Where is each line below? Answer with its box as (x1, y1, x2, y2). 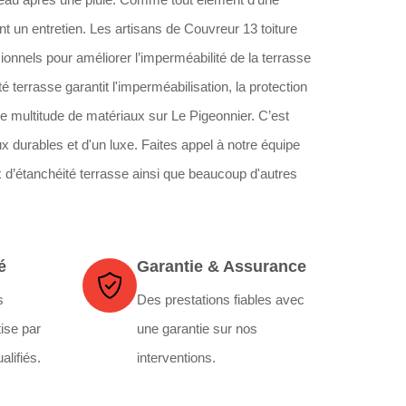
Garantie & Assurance (137, 257, 306, 275)
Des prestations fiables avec (137, 292, 304, 307)
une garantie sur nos (137, 321, 257, 336)
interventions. (137, 350, 216, 365)
